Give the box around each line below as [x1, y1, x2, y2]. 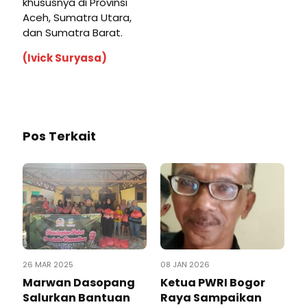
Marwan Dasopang [23, 275, 135, 291]
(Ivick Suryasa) [23, 51, 107, 66]
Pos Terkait [23, 127, 96, 145]
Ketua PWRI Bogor [160, 275, 265, 291]
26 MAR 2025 [23, 259, 73, 271]
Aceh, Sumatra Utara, [23, 10, 132, 25]
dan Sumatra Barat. [23, 25, 123, 40]
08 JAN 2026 [160, 259, 210, 271]
